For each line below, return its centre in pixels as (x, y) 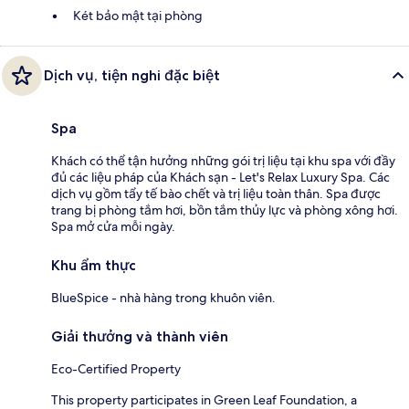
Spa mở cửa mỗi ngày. (113, 226)
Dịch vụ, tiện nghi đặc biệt (132, 75)
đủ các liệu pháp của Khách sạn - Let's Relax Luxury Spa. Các (220, 177)
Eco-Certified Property (116, 368)
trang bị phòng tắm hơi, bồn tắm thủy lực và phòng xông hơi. (225, 210)
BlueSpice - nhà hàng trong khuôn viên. (163, 297)
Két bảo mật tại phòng (138, 15)
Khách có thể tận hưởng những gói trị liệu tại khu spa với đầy (223, 160)
